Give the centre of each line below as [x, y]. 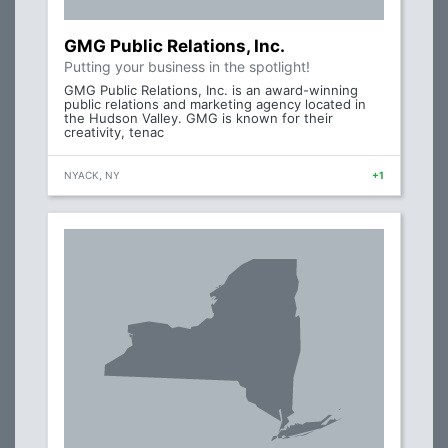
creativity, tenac [114, 132]
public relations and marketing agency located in [215, 104]
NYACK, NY [92, 175]
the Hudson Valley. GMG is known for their [198, 118]
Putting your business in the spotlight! [187, 67]
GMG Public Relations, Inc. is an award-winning [211, 90]
